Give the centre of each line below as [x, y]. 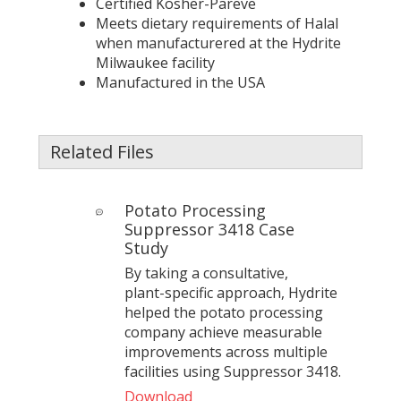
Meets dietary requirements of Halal [217, 23]
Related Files [102, 151]
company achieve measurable [223, 332]
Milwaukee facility [155, 62]
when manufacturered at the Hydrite [218, 43]
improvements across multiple [226, 351]
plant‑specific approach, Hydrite [230, 292]
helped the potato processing [223, 312]
